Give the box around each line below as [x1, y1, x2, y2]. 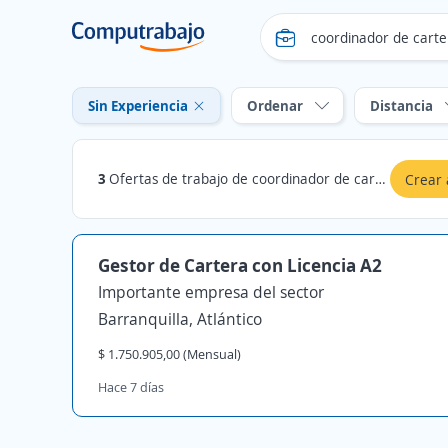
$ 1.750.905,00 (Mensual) [98, 345, 241, 363]
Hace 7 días [98, 378, 164, 396]
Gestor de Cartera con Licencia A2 [98, 253, 382, 277]
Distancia [370, 96, 433, 115]
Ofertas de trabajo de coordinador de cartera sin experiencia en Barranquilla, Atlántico [109, 169, 375, 188]
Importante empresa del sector [98, 281, 324, 303]
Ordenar [247, 96, 303, 115]
